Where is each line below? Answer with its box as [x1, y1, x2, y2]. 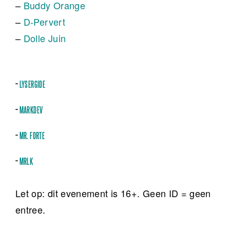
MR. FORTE [19, 131, 45, 141]
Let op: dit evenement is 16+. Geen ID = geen [15, 186, 211, 200]
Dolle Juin [23, 31, 66, 45]
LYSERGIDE [19, 80, 45, 90]
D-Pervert [23, 15, 65, 29]
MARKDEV [19, 106, 43, 116]
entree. [15, 203, 46, 217]
